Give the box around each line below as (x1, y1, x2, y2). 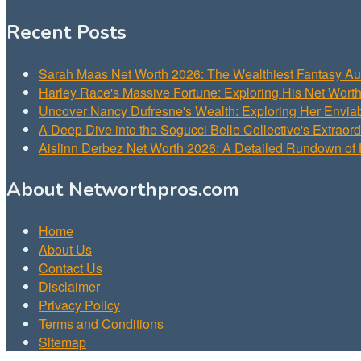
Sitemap (39, 333, 86, 352)
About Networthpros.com (6, 176, 239, 203)
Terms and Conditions (39, 314, 164, 334)
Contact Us (39, 259, 102, 278)
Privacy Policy (39, 296, 120, 315)
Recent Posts (6, 19, 127, 46)
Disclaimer (39, 277, 100, 297)
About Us (39, 240, 92, 259)
